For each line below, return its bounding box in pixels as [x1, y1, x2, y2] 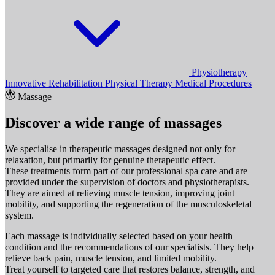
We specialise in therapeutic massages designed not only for [5, 143, 235, 154]
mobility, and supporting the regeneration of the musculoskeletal [5, 198, 252, 209]
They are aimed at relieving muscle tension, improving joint [5, 187, 234, 198]
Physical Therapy [105, 77, 175, 88]
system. [5, 209, 34, 220]
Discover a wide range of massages [5, 114, 222, 131]
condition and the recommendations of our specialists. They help [5, 241, 254, 252]
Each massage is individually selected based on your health [5, 230, 233, 241]
